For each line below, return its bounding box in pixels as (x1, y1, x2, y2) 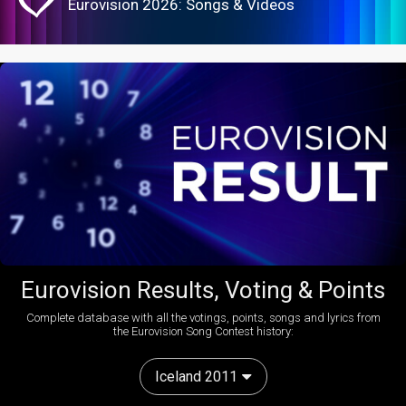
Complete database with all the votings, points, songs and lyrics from (25, 311, 381, 325)
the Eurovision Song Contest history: (112, 324, 294, 339)
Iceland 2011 (154, 368, 237, 386)
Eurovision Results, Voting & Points (21, 276, 385, 304)
